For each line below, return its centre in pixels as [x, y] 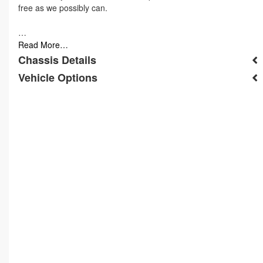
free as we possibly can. [63, 8]
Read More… [43, 45]
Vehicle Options [58, 78]
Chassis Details [57, 60]
